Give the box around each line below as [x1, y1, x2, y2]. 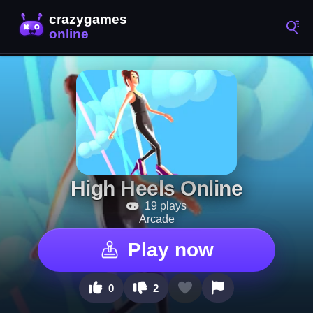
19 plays [142, 200, 187, 212]
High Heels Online [70, 177, 243, 200]
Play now [127, 239, 214, 261]
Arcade [138, 213, 175, 225]
